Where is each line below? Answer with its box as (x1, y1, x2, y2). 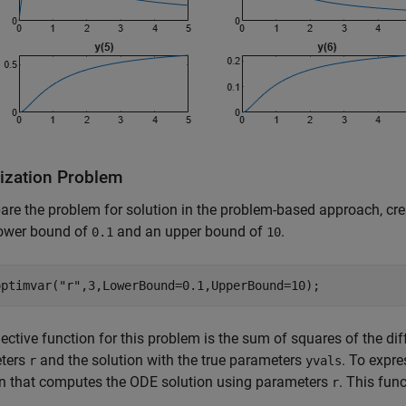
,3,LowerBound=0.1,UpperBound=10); (81, 278, 320, 293)
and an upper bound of (113, 223, 266, 240)
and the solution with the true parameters (36, 352, 305, 369)
